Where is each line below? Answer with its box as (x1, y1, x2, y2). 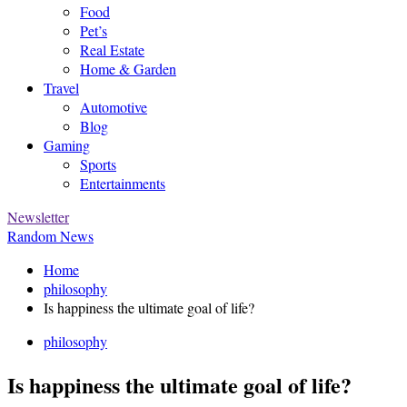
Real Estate (80, 40, 144, 59)
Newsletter (7, 207, 69, 226)
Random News (7, 226, 94, 245)
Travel (44, 78, 79, 97)
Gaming (44, 135, 90, 154)
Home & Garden (80, 59, 176, 78)
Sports (80, 154, 116, 174)
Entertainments (80, 174, 165, 193)
